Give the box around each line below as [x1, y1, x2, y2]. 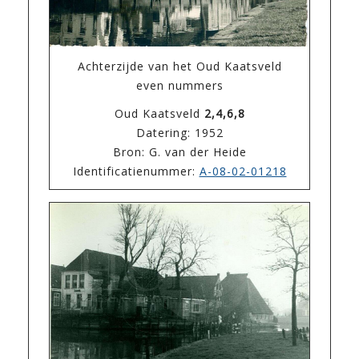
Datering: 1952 [135, 124, 224, 140]
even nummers [135, 77, 224, 93]
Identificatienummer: [72, 163, 200, 179]
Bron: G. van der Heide [112, 143, 247, 159]
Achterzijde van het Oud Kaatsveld [77, 58, 282, 74]
